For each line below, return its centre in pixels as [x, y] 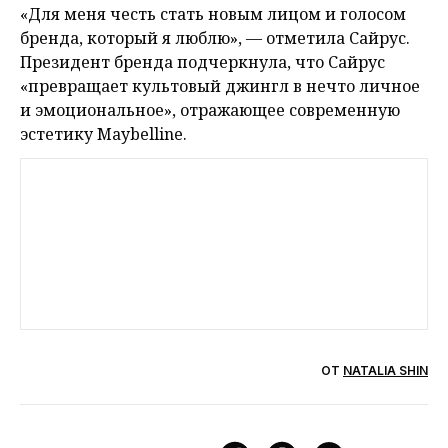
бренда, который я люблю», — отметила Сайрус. [215, 38]
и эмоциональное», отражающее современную [210, 110]
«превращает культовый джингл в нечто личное [220, 86]
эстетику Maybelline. [103, 134]
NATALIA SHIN [385, 371]
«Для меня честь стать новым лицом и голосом [213, 14]
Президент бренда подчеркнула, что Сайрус [202, 62]
